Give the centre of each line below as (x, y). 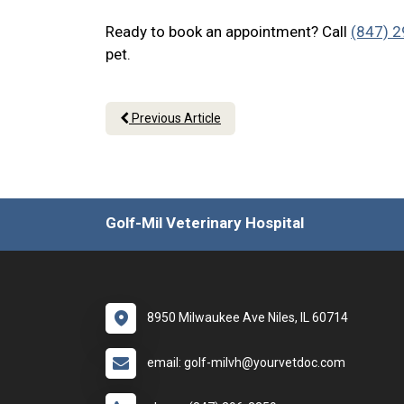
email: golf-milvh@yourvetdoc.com (246, 363)
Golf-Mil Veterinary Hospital (205, 223)
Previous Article (175, 118)
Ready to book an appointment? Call (228, 32)
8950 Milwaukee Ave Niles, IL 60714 (248, 317)
